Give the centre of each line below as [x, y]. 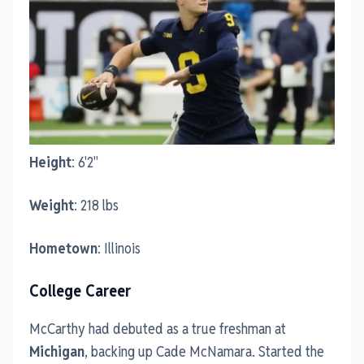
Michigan [57, 351]
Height [50, 162]
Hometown [63, 248]
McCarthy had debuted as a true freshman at [158, 328]
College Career [80, 290]
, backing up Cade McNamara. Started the [204, 351]
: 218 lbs [96, 205]
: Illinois [119, 248]
